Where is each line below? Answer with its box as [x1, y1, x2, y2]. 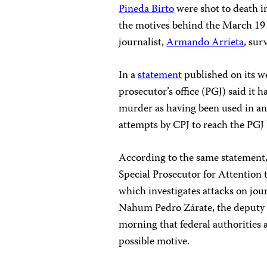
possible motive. [119, 233, 190, 252]
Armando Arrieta [166, 34, 244, 52]
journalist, [119, 34, 167, 52]
